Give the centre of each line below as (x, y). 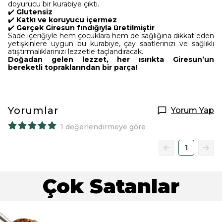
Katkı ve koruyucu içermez (67, 20)
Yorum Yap (193, 110)
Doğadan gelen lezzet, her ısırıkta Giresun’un (111, 59)
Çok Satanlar (111, 186)
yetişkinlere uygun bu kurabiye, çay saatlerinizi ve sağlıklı (111, 44)
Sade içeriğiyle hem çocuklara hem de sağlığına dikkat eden (111, 36)
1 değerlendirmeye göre (103, 127)
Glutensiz (34, 12)
